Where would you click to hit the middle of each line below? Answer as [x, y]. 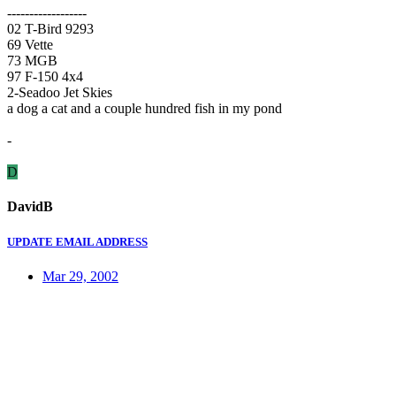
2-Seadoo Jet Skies [60, 93]
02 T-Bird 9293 [50, 29]
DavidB [30, 207]
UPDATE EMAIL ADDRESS [77, 241]
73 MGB [32, 61]
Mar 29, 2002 [80, 276]
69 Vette [30, 45]
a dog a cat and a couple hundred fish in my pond [145, 109]
